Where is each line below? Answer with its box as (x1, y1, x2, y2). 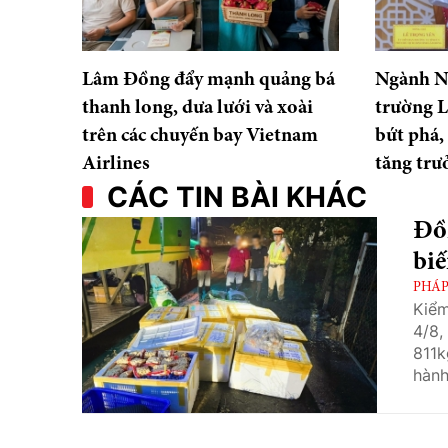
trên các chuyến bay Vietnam (82, 125, 318, 146)
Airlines (82, 153, 150, 174)
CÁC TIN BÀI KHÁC (107, 179, 367, 214)
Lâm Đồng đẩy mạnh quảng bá (82, 69, 335, 90)
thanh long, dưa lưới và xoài (82, 97, 313, 118)
